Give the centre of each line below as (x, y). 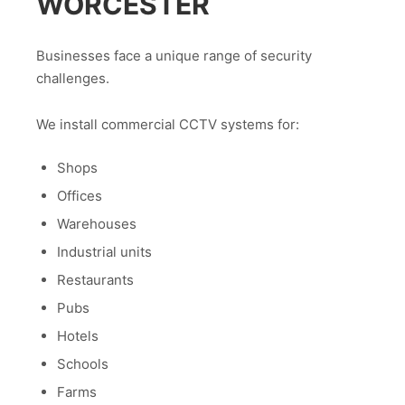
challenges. (73, 79)
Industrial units (104, 252)
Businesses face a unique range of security (174, 56)
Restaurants (95, 280)
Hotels (77, 336)
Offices (79, 196)
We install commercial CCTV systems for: (168, 124)
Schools (82, 364)
